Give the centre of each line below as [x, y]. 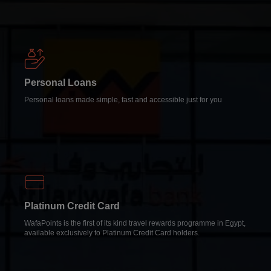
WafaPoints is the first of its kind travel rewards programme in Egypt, [135, 223]
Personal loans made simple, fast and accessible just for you [123, 100]
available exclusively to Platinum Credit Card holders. [112, 233]
